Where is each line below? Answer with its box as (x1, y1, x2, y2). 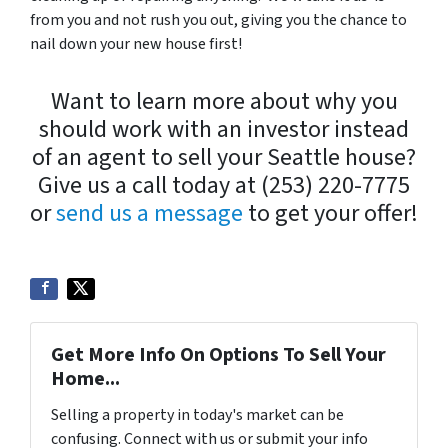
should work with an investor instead (39, 112, 409, 147)
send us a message (56, 196, 243, 231)
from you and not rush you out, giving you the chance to (30, 9, 407, 31)
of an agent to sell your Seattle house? (32, 140, 416, 175)
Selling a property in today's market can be (51, 404, 344, 426)
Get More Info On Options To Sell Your (51, 341, 386, 369)
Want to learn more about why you (50, 84, 398, 119)
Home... (51, 365, 120, 393)
